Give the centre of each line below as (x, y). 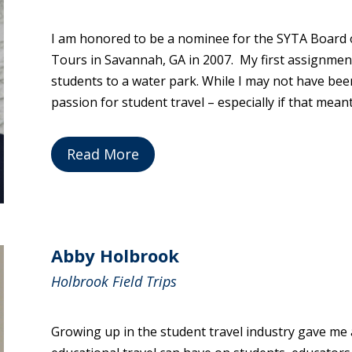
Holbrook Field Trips (114, 282)
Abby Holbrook (115, 256)
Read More (103, 154)
